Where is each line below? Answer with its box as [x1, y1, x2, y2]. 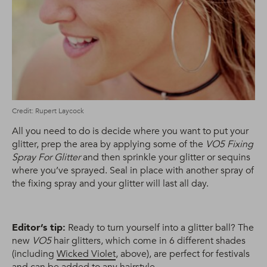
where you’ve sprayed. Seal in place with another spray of [12, 164, 254, 178]
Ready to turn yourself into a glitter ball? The [66, 221, 254, 235]
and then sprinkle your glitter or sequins [80, 151, 250, 164]
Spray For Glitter [12, 151, 80, 164]
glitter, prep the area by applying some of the [12, 138, 206, 151]
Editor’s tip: [12, 221, 66, 235]
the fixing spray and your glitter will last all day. [12, 177, 209, 191]
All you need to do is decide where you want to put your [12, 125, 249, 138]
